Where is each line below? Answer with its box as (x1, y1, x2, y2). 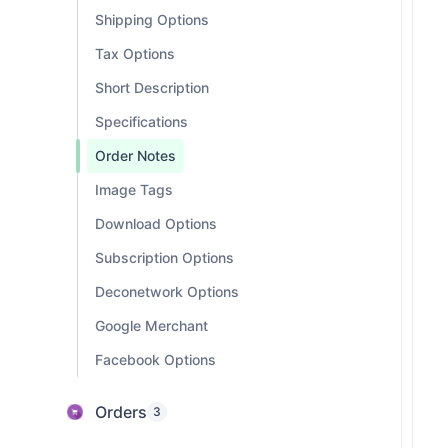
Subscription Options (95, 248, 234, 266)
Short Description (95, 78, 209, 96)
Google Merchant (95, 316, 208, 334)
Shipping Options (95, 10, 209, 28)
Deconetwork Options (95, 282, 239, 300)
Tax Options (95, 44, 175, 62)
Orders (95, 401, 147, 422)
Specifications (95, 112, 188, 130)
